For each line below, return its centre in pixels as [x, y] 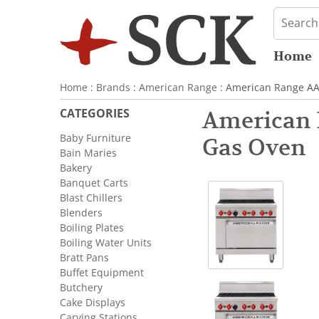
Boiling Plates [92, 228]
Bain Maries [88, 153]
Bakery [76, 168]
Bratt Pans [84, 258]
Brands [113, 88]
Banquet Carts [94, 183]
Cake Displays [93, 303]
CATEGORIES [95, 114]
